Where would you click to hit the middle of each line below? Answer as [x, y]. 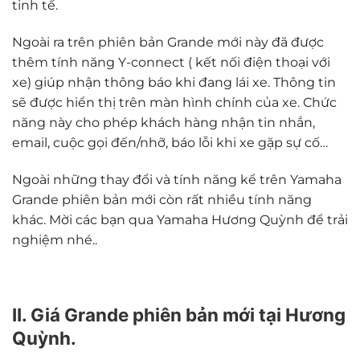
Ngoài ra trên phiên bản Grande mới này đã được [168, 42]
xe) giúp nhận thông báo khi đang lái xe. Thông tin [174, 82]
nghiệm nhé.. [55, 239]
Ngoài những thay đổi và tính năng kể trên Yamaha [177, 179]
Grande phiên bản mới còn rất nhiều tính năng [162, 199]
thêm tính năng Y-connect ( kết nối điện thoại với [171, 62]
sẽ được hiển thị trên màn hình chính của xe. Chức [174, 102]
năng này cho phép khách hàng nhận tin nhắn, [164, 122]
